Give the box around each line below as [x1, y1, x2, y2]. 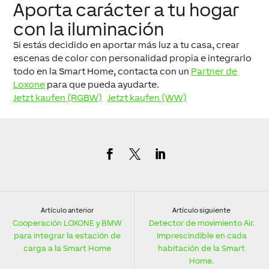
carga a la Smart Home [23, 243, 111, 253]
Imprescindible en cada [156, 230, 247, 240]
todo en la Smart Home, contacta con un [13, 66, 192, 77]
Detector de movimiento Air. [148, 217, 255, 228]
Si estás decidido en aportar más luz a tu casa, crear [13, 40, 240, 50]
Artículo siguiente [172, 206, 231, 214]
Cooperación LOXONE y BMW [12, 217, 122, 228]
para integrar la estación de [13, 230, 121, 240]
